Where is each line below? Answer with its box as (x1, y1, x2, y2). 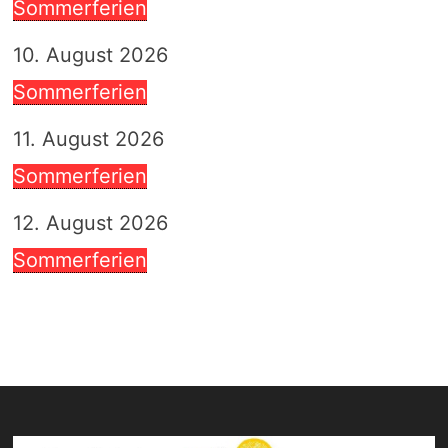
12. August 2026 (12, 210, 168, 235)
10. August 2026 (12, 42, 168, 67)
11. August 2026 (12, 126, 164, 151)
